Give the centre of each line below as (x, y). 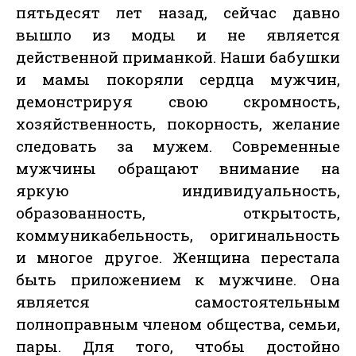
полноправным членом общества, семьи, (178, 324)
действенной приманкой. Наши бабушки (178, 57)
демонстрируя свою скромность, (178, 102)
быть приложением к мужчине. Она (178, 280)
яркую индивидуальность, (178, 191)
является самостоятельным (178, 302)
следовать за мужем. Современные (178, 146)
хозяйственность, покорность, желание (178, 124)
